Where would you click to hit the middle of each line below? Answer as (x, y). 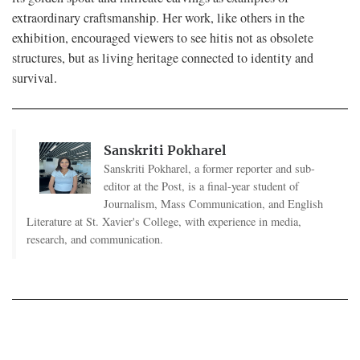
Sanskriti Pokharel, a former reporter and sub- (209, 169)
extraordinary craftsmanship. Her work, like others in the (158, 18)
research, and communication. (94, 239)
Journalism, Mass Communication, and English (213, 204)
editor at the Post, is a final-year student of (201, 186)
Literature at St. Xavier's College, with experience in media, (164, 222)
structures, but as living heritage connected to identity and (163, 58)
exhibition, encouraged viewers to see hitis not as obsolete (163, 38)
